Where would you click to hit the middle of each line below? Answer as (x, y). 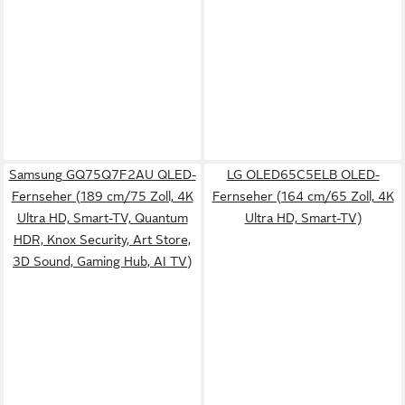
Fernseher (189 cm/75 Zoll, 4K (102, 196)
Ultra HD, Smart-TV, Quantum (102, 218)
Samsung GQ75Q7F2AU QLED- (102, 174)
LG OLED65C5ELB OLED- (303, 174)
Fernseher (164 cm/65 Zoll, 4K (303, 196)
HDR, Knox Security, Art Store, (102, 240)
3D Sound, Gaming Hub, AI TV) (102, 261)
